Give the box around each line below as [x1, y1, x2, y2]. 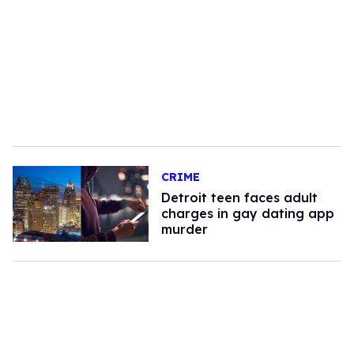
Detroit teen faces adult [160, 189, 318, 205]
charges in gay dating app [160, 205, 334, 221]
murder [160, 220, 208, 237]
